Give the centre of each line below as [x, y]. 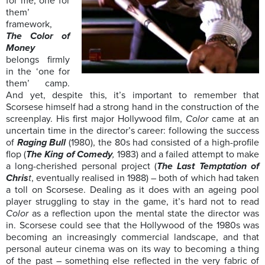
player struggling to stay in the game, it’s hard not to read [132, 202]
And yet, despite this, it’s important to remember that [132, 96]
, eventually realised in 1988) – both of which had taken [145, 178]
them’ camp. [38, 84]
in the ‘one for [38, 72]
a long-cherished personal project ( [82, 167]
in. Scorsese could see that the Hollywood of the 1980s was [132, 226]
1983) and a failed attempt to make [188, 155]
